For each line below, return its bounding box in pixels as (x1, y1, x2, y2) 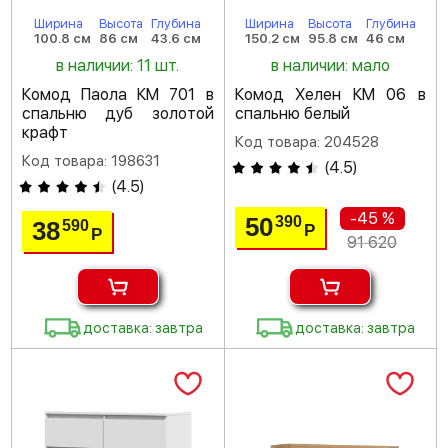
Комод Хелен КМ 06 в (234, 85, 426, 104)
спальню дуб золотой (22, 104, 214, 123)
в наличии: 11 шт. (56, 56, 180, 75)
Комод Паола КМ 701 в (22, 85, 214, 104)
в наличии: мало (270, 56, 390, 75)
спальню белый (234, 104, 350, 123)
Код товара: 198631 (22, 152, 160, 170)
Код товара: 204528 (234, 133, 379, 151)
